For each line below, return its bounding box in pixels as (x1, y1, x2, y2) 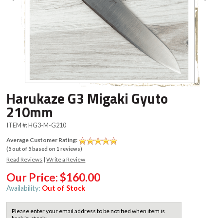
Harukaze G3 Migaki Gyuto (6, 88, 168, 109)
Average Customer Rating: (6, 136, 79, 144)
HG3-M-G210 (28, 121, 67, 129)
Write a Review (46, 155, 86, 163)
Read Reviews (6, 155, 43, 163)
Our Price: (6, 170, 60, 184)
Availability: (6, 183, 42, 192)
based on (31, 145, 57, 152)
